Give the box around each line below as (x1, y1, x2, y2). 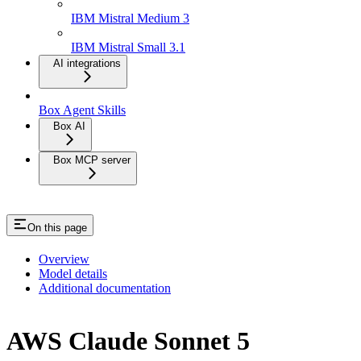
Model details (39, 267, 107, 281)
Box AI (53, 120, 85, 133)
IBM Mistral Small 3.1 (71, 40, 185, 55)
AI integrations (53, 57, 121, 70)
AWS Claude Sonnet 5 (6, 326, 250, 355)
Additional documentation (39, 281, 171, 296)
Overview (39, 252, 89, 267)
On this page (27, 222, 87, 234)
